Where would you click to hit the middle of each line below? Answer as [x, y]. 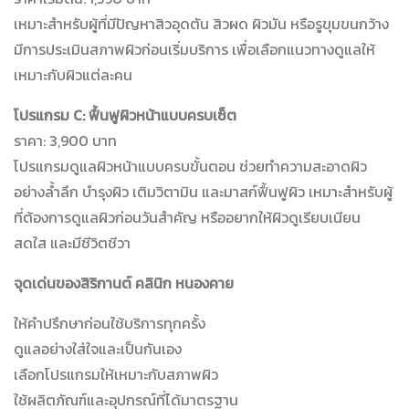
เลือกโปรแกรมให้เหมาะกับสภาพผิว [116, 375]
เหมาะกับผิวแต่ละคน [73, 75]
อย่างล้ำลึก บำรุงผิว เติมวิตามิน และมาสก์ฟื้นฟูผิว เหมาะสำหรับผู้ [203, 192]
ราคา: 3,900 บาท [65, 141]
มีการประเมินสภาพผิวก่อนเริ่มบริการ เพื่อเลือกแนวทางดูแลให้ [194, 50]
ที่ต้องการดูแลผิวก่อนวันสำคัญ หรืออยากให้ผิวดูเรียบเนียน [187, 218]
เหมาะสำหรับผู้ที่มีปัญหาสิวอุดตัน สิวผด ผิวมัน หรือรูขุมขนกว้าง [201, 24]
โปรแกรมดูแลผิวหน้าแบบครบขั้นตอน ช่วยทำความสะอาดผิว [190, 167]
